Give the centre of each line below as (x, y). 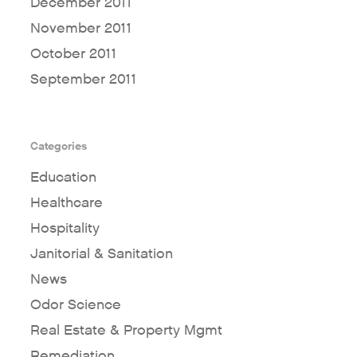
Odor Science (75, 305)
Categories (58, 147)
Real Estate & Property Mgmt (126, 331)
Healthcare (66, 203)
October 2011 (73, 54)
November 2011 (80, 29)
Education (63, 178)
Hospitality (65, 229)
